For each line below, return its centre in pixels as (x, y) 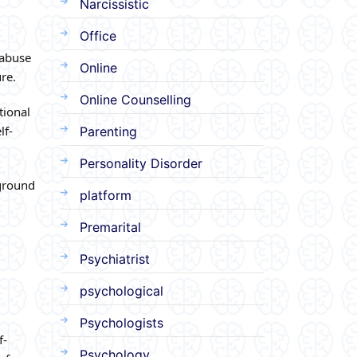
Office (98, 35)
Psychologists (122, 322)
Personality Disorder (141, 163)
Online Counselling (135, 99)
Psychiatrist (115, 259)
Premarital (110, 227)
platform (106, 195)
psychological (122, 290)
